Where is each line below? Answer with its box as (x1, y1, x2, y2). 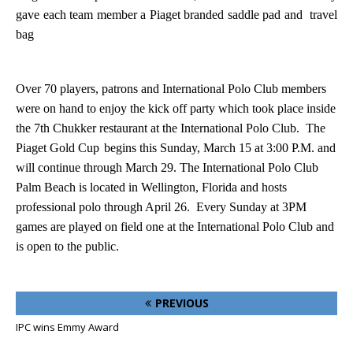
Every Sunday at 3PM (196, 200, 307, 214)
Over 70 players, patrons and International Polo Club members (16, 82, 326, 95)
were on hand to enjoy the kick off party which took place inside (16, 102, 336, 115)
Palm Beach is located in (16, 180, 141, 194)
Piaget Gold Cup (16, 141, 99, 154)
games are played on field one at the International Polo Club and (16, 220, 334, 233)
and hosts (237, 180, 287, 194)
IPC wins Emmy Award (16, 320, 119, 334)
